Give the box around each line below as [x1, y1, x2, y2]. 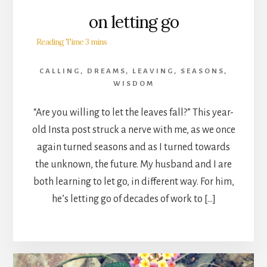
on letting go [88, 11, 179, 33]
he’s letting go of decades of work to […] [51, 193, 216, 204]
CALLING [39, 67, 80, 75]
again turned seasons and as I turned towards [37, 141, 230, 153]
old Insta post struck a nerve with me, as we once [32, 124, 235, 135]
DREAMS [87, 67, 126, 75]
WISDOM [113, 79, 154, 88]
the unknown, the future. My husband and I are [35, 159, 232, 170]
